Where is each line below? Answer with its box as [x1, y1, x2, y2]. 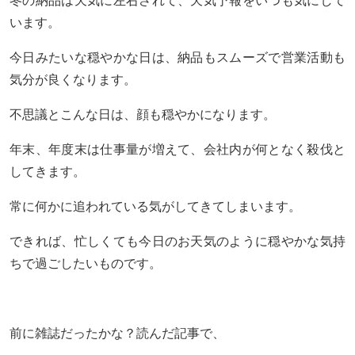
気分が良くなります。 [10, 72, 136, 86]
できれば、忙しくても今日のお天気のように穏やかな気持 [10, 234, 345, 248]
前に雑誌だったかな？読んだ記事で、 [10, 326, 225, 340]
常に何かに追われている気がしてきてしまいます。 [10, 199, 301, 213]
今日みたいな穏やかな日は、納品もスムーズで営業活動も [10, 50, 345, 64]
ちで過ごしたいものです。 [10, 256, 162, 270]
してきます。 [10, 164, 86, 178]
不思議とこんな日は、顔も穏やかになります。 [10, 107, 276, 121]
